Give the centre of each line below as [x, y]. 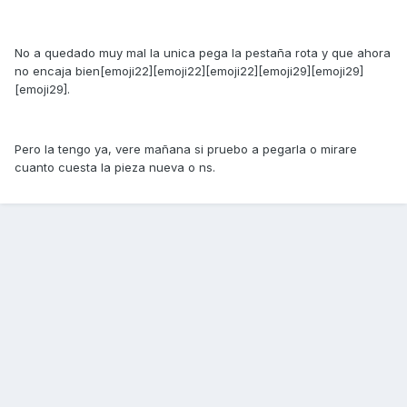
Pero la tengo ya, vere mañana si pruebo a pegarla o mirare [186, 149]
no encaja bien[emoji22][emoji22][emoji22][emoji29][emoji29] [189, 71]
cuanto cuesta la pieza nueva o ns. [115, 167]
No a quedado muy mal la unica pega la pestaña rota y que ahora [203, 53]
